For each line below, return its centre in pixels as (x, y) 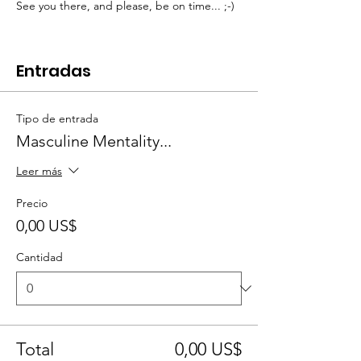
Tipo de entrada (57, 118)
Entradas (54, 71)
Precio (32, 203)
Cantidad (39, 257)
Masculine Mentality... (94, 141)
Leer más (39, 171)
